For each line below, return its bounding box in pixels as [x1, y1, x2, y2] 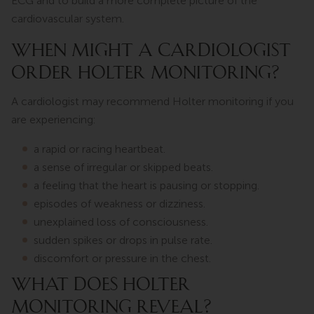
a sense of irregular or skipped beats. [34, 160, 213, 174]
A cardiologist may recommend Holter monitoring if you [11, 94, 294, 108]
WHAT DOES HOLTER [11, 275, 191, 294]
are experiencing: [11, 112, 95, 126]
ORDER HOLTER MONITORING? [11, 63, 280, 82]
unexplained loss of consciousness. [34, 214, 208, 228]
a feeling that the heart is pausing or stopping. [34, 178, 259, 192]
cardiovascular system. [11, 11, 124, 25]
